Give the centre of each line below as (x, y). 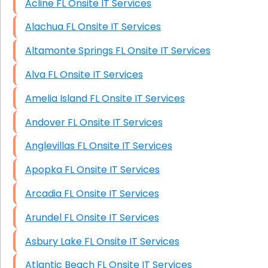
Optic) (40, 60)
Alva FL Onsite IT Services (95, 75)
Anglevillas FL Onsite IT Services (124, 146)
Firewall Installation (70, 108)
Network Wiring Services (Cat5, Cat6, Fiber (124, 45)
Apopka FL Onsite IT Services (112, 170)
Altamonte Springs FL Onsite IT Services (163, 51)
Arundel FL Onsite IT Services (111, 217)
